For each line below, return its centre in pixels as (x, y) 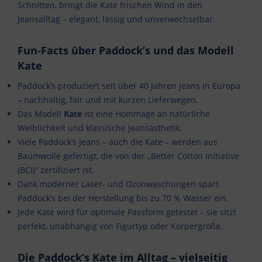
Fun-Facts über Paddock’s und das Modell (126, 51)
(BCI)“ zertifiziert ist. (56, 170)
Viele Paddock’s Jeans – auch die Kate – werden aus (118, 142)
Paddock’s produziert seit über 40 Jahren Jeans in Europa (129, 86)
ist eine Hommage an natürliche (146, 114)
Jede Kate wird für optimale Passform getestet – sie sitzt (127, 212)
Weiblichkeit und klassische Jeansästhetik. (100, 128)
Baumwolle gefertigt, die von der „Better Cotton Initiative (128, 156)
